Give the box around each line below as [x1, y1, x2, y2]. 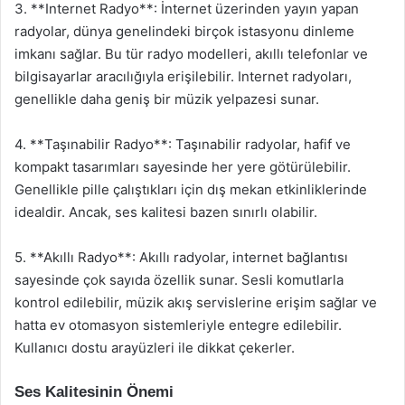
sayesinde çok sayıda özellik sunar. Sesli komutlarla [14, 271, 344, 288]
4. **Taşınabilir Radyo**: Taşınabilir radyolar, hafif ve [14, 136, 351, 153]
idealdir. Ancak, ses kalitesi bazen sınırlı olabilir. [14, 203, 317, 221]
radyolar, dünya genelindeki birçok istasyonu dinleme [14, 23, 354, 40]
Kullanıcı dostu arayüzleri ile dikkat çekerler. [14, 339, 295, 356]
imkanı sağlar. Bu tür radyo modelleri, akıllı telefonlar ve [14, 45, 368, 62]
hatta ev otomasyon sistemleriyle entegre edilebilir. [14, 316, 342, 334]
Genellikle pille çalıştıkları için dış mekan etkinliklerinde [14, 181, 367, 198]
